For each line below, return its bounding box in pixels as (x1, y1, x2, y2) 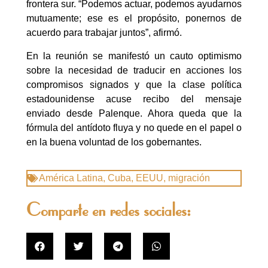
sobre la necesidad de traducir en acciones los (26, 65, 242, 75)
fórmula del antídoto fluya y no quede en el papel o (26, 122, 242, 133)
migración (168, 173, 210, 184)
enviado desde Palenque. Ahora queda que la (26, 108, 242, 118)
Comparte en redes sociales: (26, 202, 191, 221)
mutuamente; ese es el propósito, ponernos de (26, 13, 242, 24)
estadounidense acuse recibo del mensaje (26, 93, 242, 104)
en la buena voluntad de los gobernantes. (26, 136, 202, 147)
